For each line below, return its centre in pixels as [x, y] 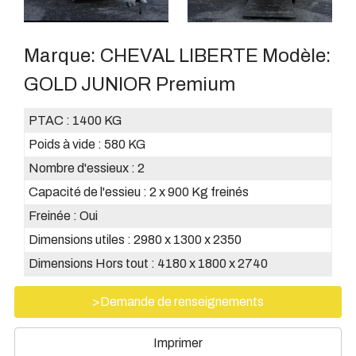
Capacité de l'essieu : [89, 192]
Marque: [62, 55]
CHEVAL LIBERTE [181, 55]
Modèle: [296, 55]
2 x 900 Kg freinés [199, 192]
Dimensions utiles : [81, 239]
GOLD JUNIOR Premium [129, 84]
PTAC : [50, 120]
